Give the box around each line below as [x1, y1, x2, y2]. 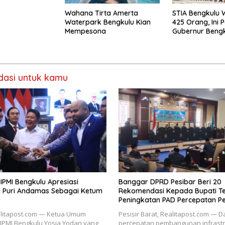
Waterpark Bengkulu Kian [64, 17, 151, 27]
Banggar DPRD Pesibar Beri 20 [119, 177, 221, 187]
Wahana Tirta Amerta [64, 8, 138, 18]
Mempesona [64, 26, 106, 36]
